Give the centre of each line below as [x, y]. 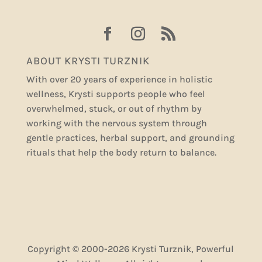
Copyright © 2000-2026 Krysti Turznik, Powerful [131, 249]
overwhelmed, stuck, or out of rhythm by [114, 109]
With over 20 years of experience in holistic [119, 80]
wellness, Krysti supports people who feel [116, 94]
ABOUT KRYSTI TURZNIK [88, 61]
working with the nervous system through [116, 123]
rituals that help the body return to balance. [121, 153]
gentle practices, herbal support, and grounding [130, 138]
